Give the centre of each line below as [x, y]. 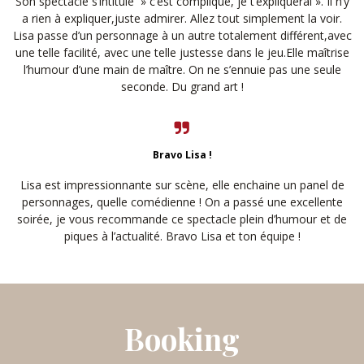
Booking [182, 339]
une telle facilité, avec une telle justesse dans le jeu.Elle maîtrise [182, 53]
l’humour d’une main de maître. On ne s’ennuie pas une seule [182, 70]
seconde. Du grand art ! [182, 87]
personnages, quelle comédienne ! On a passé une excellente [182, 202]
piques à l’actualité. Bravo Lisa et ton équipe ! [182, 236]
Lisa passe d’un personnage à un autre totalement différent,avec [182, 36]
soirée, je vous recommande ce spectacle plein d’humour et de [182, 219]
